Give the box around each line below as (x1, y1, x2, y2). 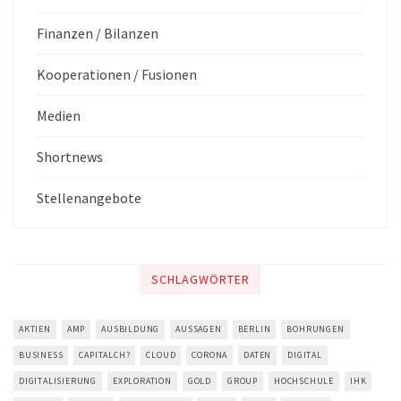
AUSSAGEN (175, 322, 222, 335)
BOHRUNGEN (286, 322, 345, 335)
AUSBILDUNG (101, 322, 160, 335)
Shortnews (37, 147, 103, 166)
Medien (37, 106, 81, 124)
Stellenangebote (37, 188, 141, 207)
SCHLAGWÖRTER (151, 270, 250, 287)
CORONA (192, 348, 228, 361)
